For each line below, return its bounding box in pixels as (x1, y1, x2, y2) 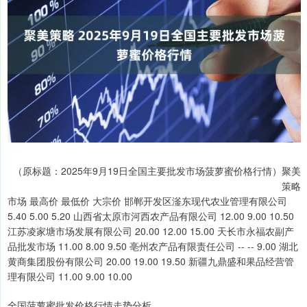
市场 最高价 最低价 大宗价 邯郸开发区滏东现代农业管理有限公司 (8, 194, 287, 208)
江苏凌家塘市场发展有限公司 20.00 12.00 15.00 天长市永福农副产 (8, 224, 294, 238)
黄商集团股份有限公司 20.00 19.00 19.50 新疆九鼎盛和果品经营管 (8, 254, 294, 269)
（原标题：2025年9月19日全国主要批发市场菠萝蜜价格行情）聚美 (13, 164, 301, 178)
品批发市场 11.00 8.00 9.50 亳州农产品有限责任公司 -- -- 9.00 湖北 (8, 239, 298, 254)
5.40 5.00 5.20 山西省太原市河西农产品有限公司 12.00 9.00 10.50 (8, 209, 294, 223)
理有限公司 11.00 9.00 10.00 (8, 269, 132, 284)
